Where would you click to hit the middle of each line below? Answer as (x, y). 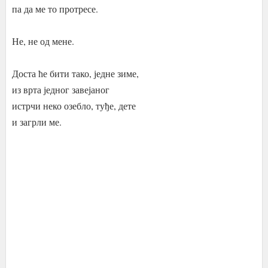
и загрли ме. (36, 122)
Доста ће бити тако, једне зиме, (75, 73)
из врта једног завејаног (60, 89)
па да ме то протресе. (55, 9)
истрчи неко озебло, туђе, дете (74, 106)
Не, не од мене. (43, 41)
